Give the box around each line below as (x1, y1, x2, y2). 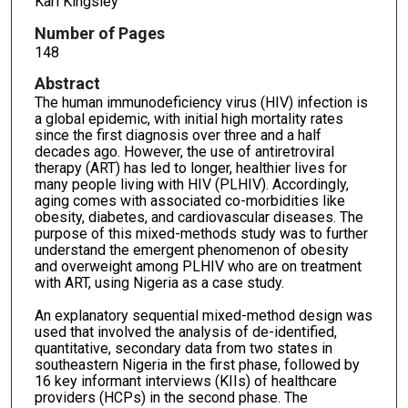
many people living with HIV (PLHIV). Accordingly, (34, 176, 349, 194)
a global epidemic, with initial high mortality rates (34, 110, 343, 128)
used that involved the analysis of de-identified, (34, 323, 337, 342)
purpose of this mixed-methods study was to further (34, 225, 368, 243)
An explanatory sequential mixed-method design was (34, 307, 372, 325)
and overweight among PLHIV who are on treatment (34, 258, 362, 276)
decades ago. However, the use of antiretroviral (34, 143, 334, 161)
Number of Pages (34, 23, 165, 43)
